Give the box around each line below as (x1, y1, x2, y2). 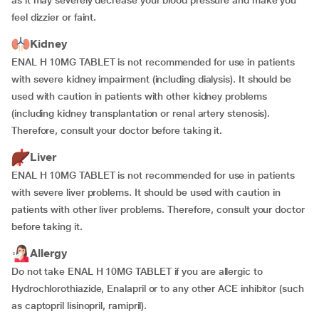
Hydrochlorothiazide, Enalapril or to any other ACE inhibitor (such (11, 283, 304, 294)
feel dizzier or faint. (11, 11, 97, 23)
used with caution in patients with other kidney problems (11, 90, 267, 102)
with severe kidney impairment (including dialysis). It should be (11, 73, 291, 85)
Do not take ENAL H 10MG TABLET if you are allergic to (11, 266, 263, 277)
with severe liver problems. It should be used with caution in (11, 187, 281, 198)
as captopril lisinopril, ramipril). (11, 300, 147, 311)
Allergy (30, 246, 67, 260)
